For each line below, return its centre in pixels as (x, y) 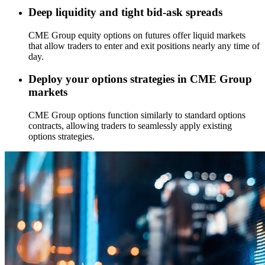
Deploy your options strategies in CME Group (140, 79)
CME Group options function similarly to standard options (137, 115)
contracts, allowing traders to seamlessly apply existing (130, 126)
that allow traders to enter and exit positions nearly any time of (144, 46)
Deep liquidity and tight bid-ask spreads (125, 12)
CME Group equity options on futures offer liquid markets (137, 35)
